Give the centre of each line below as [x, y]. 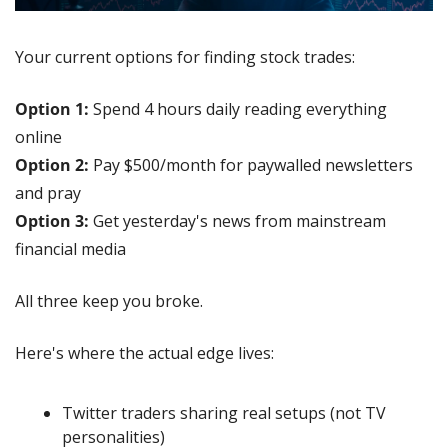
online [38, 137]
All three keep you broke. [109, 301]
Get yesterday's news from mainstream [237, 221]
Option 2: [52, 165]
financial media [70, 249]
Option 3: [52, 221]
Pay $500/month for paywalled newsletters [251, 165]
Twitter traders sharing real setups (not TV [224, 413]
